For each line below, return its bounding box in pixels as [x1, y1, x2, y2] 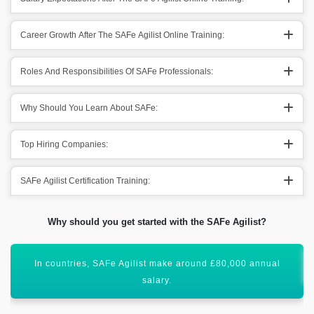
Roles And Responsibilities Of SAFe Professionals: [20, 67, 213, 76]
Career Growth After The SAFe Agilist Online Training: [20, 30, 224, 40]
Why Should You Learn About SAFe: [20, 103, 158, 113]
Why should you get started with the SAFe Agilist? [48, 217, 266, 227]
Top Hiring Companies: [20, 139, 108, 149]
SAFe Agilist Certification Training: [20, 176, 150, 186]
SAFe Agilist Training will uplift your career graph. [46, 259, 268, 268]
